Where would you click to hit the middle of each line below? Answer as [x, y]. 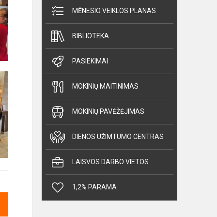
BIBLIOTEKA [91, 36]
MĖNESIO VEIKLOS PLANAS [114, 11]
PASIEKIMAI [90, 61]
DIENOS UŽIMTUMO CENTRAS [118, 137]
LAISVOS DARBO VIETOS [110, 162]
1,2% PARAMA [94, 187]
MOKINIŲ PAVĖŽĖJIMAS [108, 111]
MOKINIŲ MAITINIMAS [105, 86]
